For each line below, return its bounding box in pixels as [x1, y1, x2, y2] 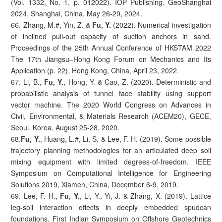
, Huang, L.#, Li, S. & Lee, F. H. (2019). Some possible [40, 133, 211, 144]
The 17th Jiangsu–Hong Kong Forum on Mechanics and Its [11, 54, 211, 64]
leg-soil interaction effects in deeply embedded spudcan [11, 202, 211, 212]
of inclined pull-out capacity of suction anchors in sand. [11, 31, 211, 41]
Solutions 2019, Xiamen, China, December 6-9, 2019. [11, 179, 179, 189]
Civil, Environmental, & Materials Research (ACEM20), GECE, [11, 111, 211, 121]
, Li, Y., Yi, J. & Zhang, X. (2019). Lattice [79, 190, 211, 201]
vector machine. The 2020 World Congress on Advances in [11, 99, 211, 110]
